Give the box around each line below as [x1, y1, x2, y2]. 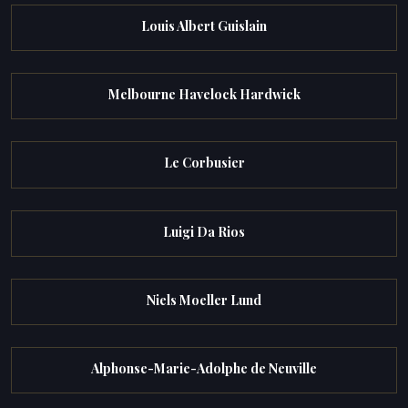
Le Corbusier [163, 154, 245, 172]
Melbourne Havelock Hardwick [107, 86, 301, 104]
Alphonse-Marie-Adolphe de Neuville [91, 359, 317, 377]
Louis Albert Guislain [141, 17, 267, 36]
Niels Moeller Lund [147, 291, 261, 309]
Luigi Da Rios [163, 222, 245, 240]
